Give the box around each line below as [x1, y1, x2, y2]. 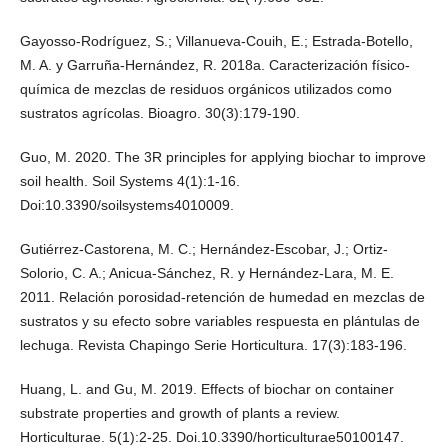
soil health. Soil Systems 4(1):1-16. [20, 173, 240, 190]
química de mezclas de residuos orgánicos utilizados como [20, 81, 392, 98]
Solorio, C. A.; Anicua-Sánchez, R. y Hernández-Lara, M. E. [20, 265, 394, 282]
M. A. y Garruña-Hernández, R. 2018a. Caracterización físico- [20, 57, 410, 74]
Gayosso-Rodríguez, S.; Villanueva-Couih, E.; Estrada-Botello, [20, 33, 413, 50]
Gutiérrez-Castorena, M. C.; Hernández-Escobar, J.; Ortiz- [20, 241, 388, 258]
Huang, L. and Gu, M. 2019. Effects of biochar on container [20, 381, 394, 398]
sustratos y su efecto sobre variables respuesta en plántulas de [20, 313, 420, 330]
